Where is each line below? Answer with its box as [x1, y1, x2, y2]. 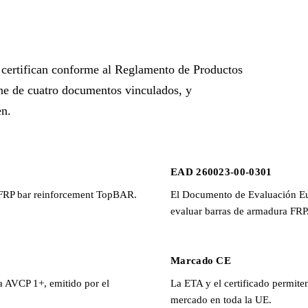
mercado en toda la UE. [170, 294, 272, 306]
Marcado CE [170, 255, 231, 267]
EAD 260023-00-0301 [170, 166, 272, 178]
